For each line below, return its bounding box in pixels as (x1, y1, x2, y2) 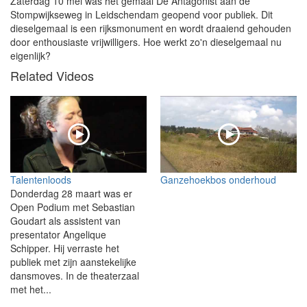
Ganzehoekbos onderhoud (160, 173, 276, 187)
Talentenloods (10, 173, 71, 187)
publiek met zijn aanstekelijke (10, 255, 136, 269)
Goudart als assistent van (10, 214, 121, 228)
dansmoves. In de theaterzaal (10, 269, 139, 283)
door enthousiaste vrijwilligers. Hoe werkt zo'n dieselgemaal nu (10, 35, 282, 49)
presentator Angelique (10, 228, 106, 242)
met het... (10, 282, 51, 297)
